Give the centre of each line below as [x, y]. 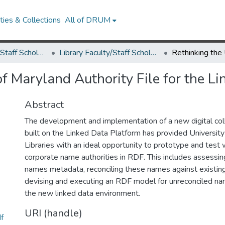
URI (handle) [53, 213]
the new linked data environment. [82, 193]
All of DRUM [88, 20]
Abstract [44, 105]
